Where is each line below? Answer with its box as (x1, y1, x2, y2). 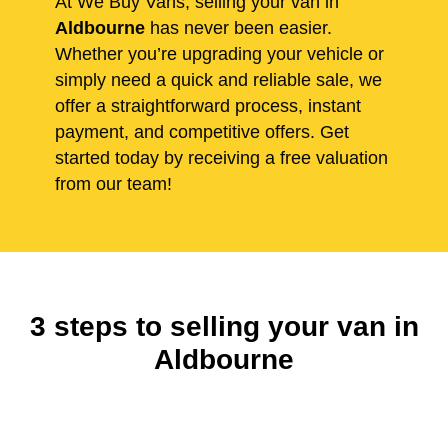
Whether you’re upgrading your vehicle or (55, 44, 384, 65)
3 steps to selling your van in (29, 311, 419, 343)
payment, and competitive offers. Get (55, 122, 349, 143)
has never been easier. (145, 18, 332, 39)
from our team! (55, 174, 172, 195)
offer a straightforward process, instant (55, 96, 361, 117)
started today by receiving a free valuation (55, 148, 388, 169)
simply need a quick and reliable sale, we (55, 70, 382, 91)
